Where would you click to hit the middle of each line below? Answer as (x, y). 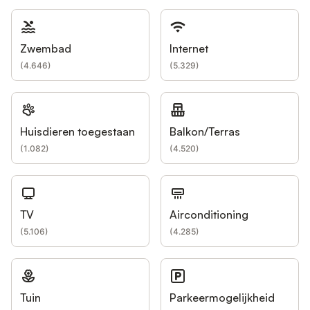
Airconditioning (209, 215)
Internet (189, 48)
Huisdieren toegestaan (77, 131)
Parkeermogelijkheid (222, 298)
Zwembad (46, 48)
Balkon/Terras (205, 131)
